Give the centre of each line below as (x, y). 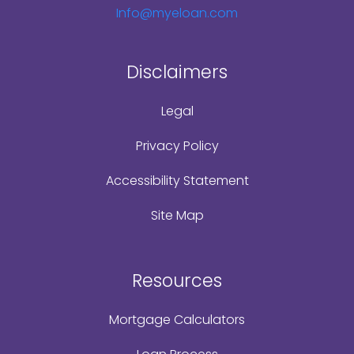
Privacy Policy (177, 146)
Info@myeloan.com (177, 13)
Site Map (177, 216)
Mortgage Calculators (177, 320)
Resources (177, 281)
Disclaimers (177, 72)
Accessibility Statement (177, 181)
